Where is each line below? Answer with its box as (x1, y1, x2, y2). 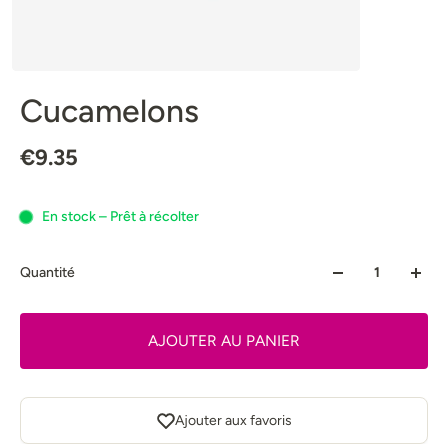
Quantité (20, 264, 75, 281)
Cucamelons (20, 92, 199, 130)
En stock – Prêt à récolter (42, 208, 199, 225)
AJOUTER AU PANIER (148, 331, 300, 350)
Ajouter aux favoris (174, 412, 292, 429)
